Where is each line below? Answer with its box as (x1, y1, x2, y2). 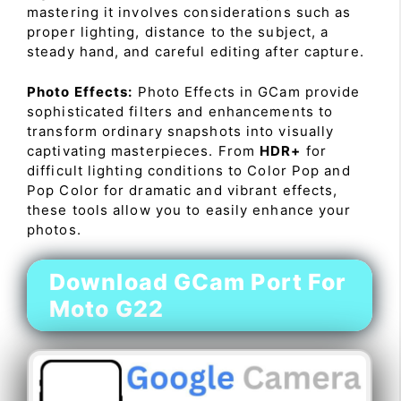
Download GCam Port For (49, 269, 347, 295)
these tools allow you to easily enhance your (27, 200, 352, 218)
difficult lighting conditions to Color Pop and (27, 161, 351, 179)
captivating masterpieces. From (27, 141, 260, 159)
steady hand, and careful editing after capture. (27, 43, 364, 60)
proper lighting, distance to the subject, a (27, 23, 329, 40)
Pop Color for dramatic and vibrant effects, (27, 181, 338, 199)
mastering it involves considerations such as (27, 4, 352, 21)
